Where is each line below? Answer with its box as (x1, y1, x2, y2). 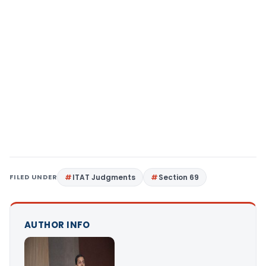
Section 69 (159, 172, 199, 182)
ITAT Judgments (72, 172, 136, 182)
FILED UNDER (9, 172, 58, 182)
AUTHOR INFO (24, 218, 90, 231)
